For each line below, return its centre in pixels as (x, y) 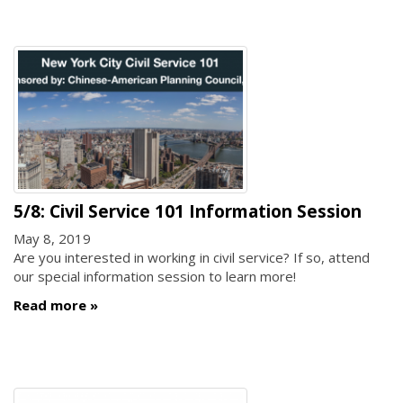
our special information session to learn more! (155, 277)
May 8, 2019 (52, 239)
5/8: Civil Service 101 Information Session (188, 211)
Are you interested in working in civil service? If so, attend (192, 258)
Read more (50, 304)
